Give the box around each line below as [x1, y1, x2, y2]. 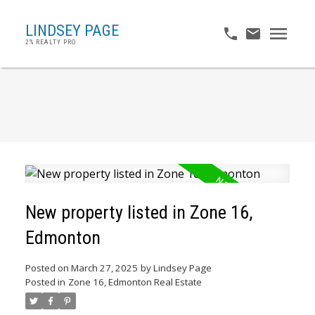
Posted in [25, 275, 65, 288]
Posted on [25, 261, 71, 274]
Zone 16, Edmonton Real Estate [67, 275, 202, 288]
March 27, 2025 [70, 261, 138, 274]
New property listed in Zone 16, [25, 201, 252, 223]
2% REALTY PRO [25, 38, 77, 46]
